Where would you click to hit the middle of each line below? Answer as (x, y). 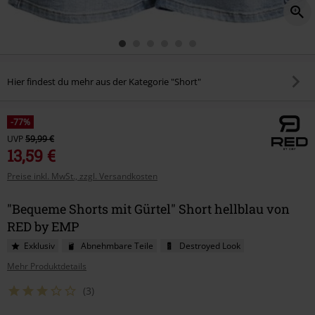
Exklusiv (39, 246)
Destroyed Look (210, 246)
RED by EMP (43, 226)
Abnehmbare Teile (117, 246)
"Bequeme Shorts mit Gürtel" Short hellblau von (148, 209)
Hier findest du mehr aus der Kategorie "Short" (104, 81)
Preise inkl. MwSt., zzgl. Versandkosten (82, 176)
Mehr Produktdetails (47, 266)
